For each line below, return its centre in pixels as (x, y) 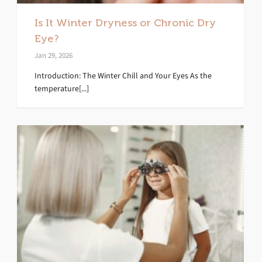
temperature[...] (62, 88)
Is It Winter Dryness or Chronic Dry (125, 23)
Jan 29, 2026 (54, 55)
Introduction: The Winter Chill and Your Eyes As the (123, 75)
